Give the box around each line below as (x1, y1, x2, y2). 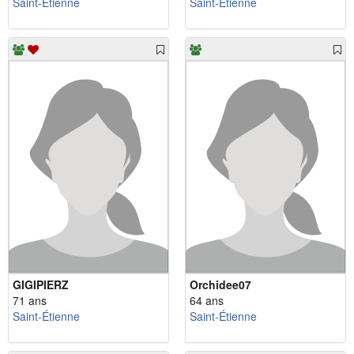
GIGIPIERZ (13, 277, 69, 293)
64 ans (190, 292, 224, 309)
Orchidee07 (190, 277, 251, 293)
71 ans (13, 292, 47, 309)
